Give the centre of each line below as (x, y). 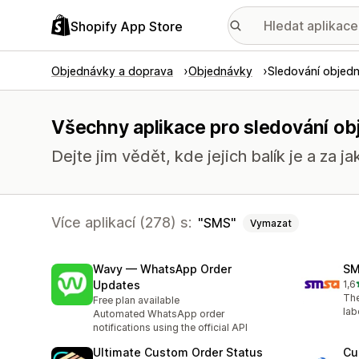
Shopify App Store (127, 26)
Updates (117, 285)
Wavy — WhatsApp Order (162, 269)
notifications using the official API (170, 328)
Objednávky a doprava (112, 71)
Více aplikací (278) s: (121, 222)
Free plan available (136, 301)
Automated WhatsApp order (159, 314)
